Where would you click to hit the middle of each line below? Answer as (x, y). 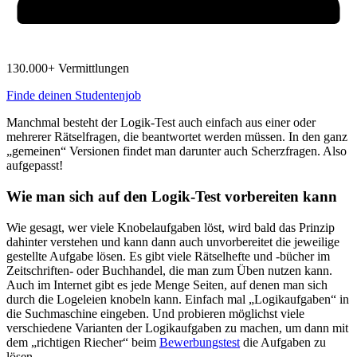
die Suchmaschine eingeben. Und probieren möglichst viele (155, 313)
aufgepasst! (35, 166)
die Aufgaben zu (283, 342)
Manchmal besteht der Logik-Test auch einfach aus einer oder (161, 123)
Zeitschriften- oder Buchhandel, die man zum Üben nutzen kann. (169, 270)
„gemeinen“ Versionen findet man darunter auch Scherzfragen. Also (177, 151)
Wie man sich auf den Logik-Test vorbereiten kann (172, 196)
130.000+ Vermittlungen (68, 69)
